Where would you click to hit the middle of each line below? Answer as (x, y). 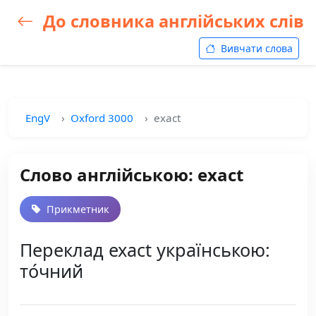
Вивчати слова (255, 48)
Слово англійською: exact (132, 175)
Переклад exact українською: (145, 250)
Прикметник (77, 209)
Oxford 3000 (102, 118)
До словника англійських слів (171, 21)
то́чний (51, 271)
